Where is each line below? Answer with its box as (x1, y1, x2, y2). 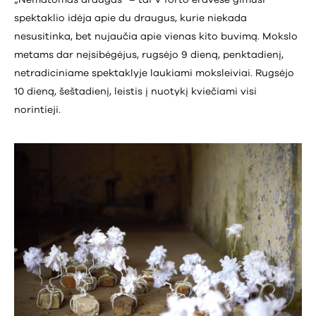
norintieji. (14, 104, 63, 115)
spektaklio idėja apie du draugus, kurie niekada (14, 13, 247, 23)
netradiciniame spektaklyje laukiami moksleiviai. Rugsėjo (14, 68, 294, 78)
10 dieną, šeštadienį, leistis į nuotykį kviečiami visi (14, 86, 257, 97)
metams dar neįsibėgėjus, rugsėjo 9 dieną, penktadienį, (14, 49, 284, 60)
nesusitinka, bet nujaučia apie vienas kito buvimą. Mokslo (14, 31, 298, 42)
